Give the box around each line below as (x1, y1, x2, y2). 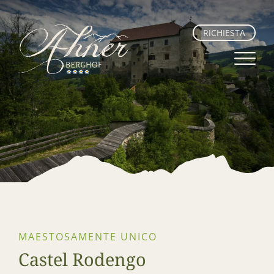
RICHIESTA (203, 27, 245, 39)
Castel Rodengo (18, 246, 146, 271)
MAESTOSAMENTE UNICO (18, 229, 157, 243)
